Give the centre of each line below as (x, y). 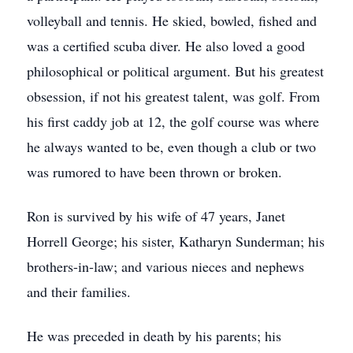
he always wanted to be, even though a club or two (171, 147)
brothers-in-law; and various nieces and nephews (165, 266)
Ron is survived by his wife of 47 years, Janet (156, 216)
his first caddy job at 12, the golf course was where (173, 121)
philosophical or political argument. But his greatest (175, 71)
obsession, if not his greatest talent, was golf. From (173, 96)
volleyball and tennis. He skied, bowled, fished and (172, 20)
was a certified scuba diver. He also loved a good (166, 46)
